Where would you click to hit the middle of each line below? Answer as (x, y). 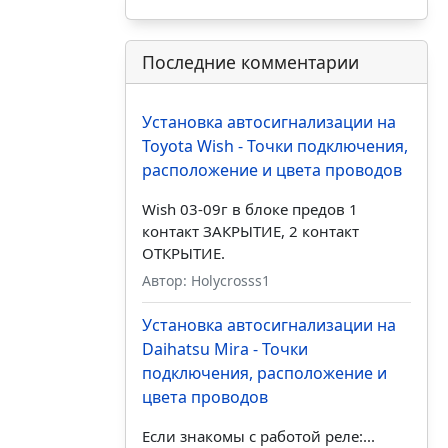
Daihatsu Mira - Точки (224, 349)
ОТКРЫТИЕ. (183, 253)
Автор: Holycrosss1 (205, 281)
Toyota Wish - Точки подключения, (274, 146)
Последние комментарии (250, 62)
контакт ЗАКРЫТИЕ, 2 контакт (250, 231)
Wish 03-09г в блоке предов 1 (249, 209)
